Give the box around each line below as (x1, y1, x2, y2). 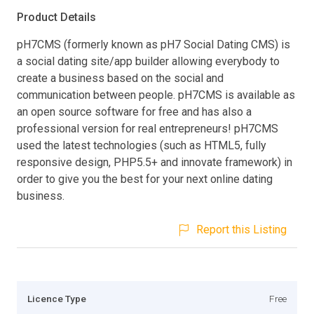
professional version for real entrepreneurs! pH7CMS (17, 121, 278, 135)
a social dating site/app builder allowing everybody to (17, 54, 280, 68)
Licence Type (27, 292, 86, 304)
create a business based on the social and (17, 71, 224, 85)
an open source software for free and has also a (17, 104, 252, 118)
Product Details (17, 10, 96, 24)
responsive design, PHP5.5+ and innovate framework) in (17, 155, 292, 169)
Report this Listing (196, 222, 287, 236)
